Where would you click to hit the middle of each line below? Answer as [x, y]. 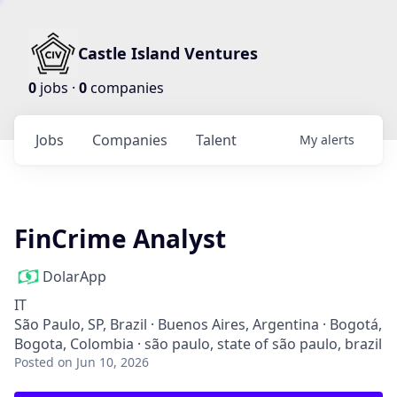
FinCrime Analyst [120, 238]
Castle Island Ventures [168, 53]
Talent [216, 140]
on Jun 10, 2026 [103, 362]
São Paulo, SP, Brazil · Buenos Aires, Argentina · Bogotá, [198, 324]
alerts [338, 140]
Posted [34, 362]
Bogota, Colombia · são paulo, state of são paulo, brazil [198, 344]
